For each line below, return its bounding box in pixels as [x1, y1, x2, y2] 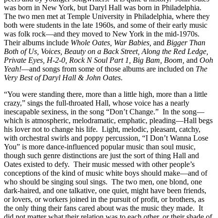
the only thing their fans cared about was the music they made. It [4, 203, 203, 212]
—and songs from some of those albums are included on [21, 64, 196, 73]
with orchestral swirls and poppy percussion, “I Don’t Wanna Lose [4, 133, 208, 142]
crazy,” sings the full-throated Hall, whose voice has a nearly [4, 98, 189, 107]
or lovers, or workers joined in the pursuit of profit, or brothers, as [4, 195, 204, 203]
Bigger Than [164, 38, 205, 47]
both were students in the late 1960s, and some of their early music [4, 20, 207, 29]
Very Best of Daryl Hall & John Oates [4, 73, 121, 82]
